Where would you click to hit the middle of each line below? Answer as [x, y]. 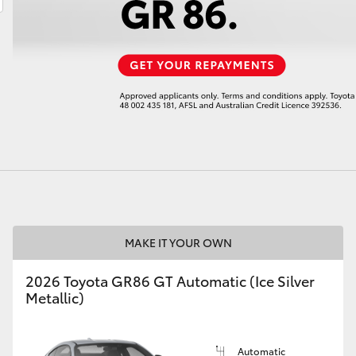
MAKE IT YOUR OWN [178, 242]
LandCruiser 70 [42, 87]
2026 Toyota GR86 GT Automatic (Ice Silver [170, 281]
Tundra [288, 87]
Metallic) [55, 297]
